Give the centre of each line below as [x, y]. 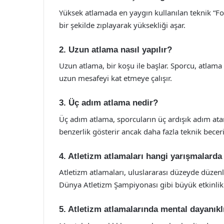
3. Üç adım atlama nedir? [108, 103]
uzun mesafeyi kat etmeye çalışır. [115, 78]
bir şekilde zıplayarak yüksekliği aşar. [122, 25]
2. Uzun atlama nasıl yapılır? [115, 49]
